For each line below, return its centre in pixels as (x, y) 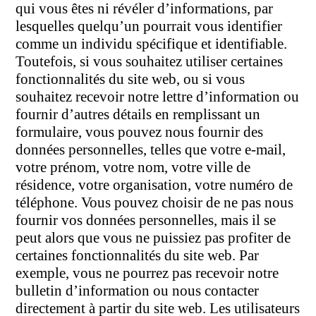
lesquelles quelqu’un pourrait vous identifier (149, 26)
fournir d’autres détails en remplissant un (138, 114)
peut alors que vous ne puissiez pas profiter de (153, 237)
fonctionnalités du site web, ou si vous (130, 79)
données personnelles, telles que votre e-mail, (151, 149)
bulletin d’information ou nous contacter (138, 290)
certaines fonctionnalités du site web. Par (138, 255)
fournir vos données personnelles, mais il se (146, 220)
